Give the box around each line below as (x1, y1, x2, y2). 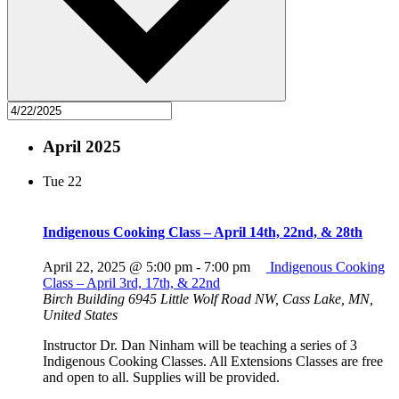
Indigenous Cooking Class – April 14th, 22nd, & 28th (43, 224, 362, 240)
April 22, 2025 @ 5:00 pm (43, 259, 192, 275)
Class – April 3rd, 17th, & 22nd (43, 275, 220, 291)
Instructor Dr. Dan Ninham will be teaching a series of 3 (43, 338, 357, 354)
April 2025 (43, 137, 121, 157)
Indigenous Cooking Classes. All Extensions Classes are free (43, 354, 383, 370)
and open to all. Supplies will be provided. (43, 370, 280, 386)
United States (43, 307, 118, 323)
